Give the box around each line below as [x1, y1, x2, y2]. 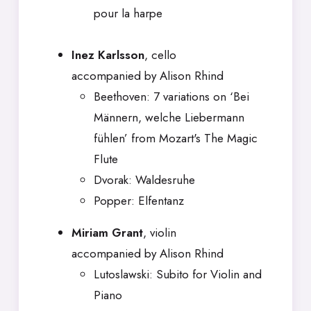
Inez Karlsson [72, 47, 144, 63]
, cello [144, 47, 176, 63]
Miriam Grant [72, 224, 143, 241]
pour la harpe [94, 5, 162, 22]
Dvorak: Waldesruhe [94, 171, 195, 188]
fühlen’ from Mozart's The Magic [94, 130, 258, 146]
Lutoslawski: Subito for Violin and [94, 266, 262, 283]
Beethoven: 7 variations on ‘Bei [94, 88, 249, 105]
